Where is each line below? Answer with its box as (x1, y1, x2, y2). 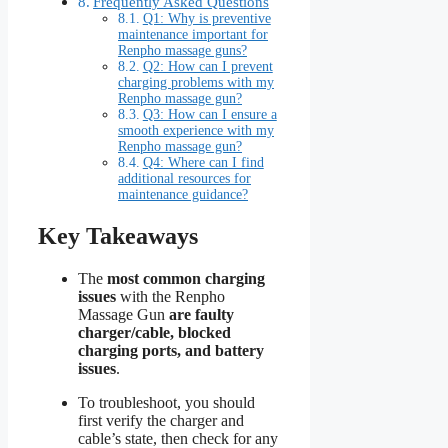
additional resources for (118, 171, 251, 187)
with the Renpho (116, 288, 225, 306)
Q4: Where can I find (142, 155, 264, 171)
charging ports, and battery (78, 342, 264, 360)
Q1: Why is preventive (142, 11, 271, 27)
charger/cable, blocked (78, 324, 231, 342)
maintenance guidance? (118, 187, 248, 203)
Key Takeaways (38, 223, 198, 250)
